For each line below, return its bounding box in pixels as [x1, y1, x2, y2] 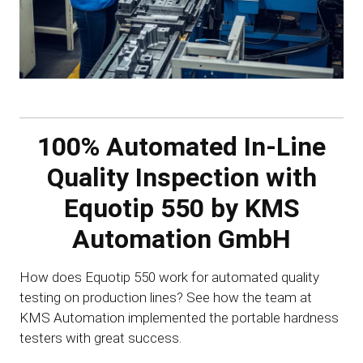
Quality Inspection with [46, 162, 317, 193]
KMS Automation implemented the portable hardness [19, 310, 339, 326]
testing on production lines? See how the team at [19, 289, 312, 305]
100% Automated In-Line [37, 131, 326, 162]
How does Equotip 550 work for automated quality [19, 269, 319, 285]
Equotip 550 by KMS [63, 193, 300, 224]
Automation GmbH [72, 224, 291, 254]
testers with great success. [19, 330, 181, 346]
